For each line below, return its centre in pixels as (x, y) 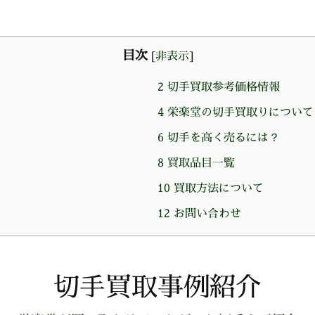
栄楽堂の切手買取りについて (238, 112)
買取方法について (217, 188)
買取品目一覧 (199, 163)
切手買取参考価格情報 (221, 87)
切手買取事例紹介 (157, 286)
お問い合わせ (205, 213)
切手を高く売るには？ (221, 137)
